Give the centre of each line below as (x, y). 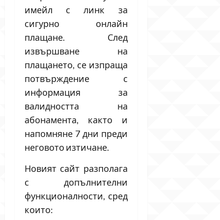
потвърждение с (76, 78)
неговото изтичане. (67, 147)
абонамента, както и (76, 120)
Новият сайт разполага (76, 168)
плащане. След (76, 37)
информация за (76, 92)
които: (39, 209)
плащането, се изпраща (76, 65)
